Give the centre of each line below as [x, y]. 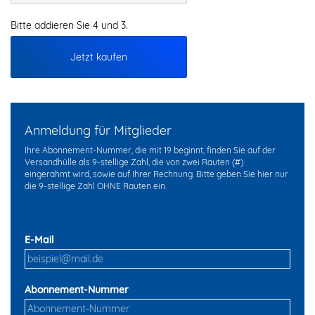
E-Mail [39, 239]
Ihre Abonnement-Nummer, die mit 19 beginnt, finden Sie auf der [150, 150]
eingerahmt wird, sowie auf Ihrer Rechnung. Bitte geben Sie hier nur [156, 174]
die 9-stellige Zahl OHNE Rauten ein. [96, 186]
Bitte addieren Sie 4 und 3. [69, 25]
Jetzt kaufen [98, 57]
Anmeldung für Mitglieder [98, 130]
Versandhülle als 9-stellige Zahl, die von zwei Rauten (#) [134, 162]
